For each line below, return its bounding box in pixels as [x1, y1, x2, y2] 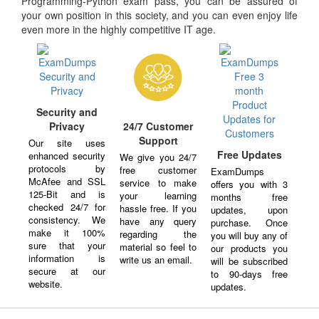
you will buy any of [211, 228, 288, 242]
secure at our [28, 263, 106, 278]
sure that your [28, 238, 106, 252]
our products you [211, 241, 288, 255]
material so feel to [120, 240, 197, 254]
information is [28, 251, 106, 265]
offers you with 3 [211, 177, 288, 191]
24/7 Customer [123, 119, 194, 134]
